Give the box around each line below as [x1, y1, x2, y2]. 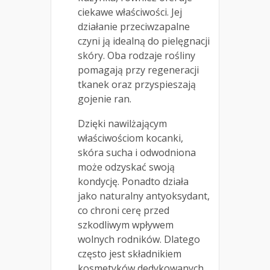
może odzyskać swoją [78, 160, 175, 174]
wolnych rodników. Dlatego [78, 232, 200, 246]
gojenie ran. [78, 92, 131, 105]
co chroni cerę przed [78, 203, 169, 217]
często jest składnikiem [78, 246, 181, 260]
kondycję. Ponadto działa [78, 174, 189, 188]
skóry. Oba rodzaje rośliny [78, 48, 195, 62]
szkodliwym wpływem [78, 218, 174, 231]
